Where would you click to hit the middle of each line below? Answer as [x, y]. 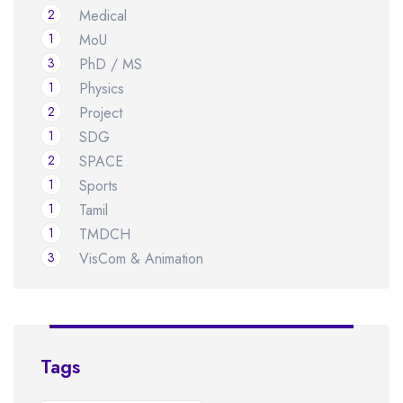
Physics [102, 89]
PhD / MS [111, 65]
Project [101, 113]
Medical [103, 16]
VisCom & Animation [141, 259]
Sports [99, 186]
